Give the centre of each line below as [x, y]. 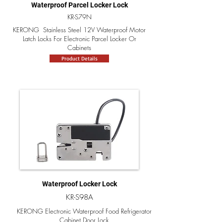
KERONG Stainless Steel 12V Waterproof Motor [79, 30]
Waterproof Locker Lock [79, 184]
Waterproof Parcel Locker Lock [79, 5]
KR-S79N [79, 17]
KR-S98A [79, 197]
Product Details [79, 58]
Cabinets [79, 48]
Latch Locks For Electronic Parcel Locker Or [79, 39]
